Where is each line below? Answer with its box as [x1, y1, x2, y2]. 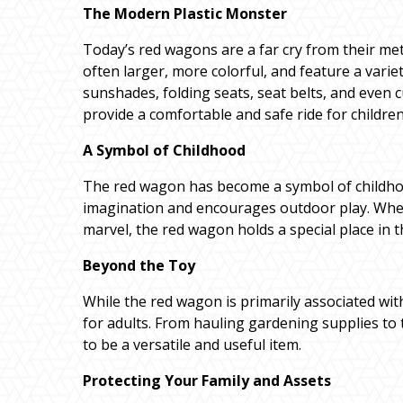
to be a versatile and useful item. [83, 335, 301, 355]
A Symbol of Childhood [83, 140, 246, 161]
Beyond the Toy [83, 255, 195, 276]
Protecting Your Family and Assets [83, 371, 331, 391]
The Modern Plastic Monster [83, 4, 287, 24]
